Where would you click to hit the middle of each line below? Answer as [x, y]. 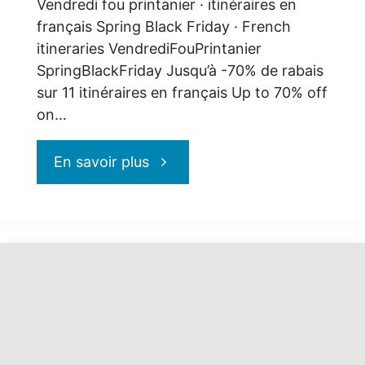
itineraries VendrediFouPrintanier [149, 48]
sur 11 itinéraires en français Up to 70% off [182, 92]
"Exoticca [181, 161]
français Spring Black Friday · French [163, 26]
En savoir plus [102, 161]
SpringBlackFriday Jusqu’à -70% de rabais [180, 70]
